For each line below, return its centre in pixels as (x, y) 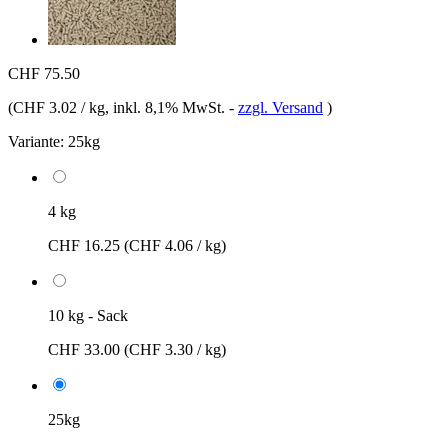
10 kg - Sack (88, 315)
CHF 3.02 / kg (59, 107)
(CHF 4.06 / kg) (175, 245)
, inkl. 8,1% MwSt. (167, 107)
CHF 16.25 (86, 245)
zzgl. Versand (280, 107)
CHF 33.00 (86, 349)
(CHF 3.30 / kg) (175, 349)
